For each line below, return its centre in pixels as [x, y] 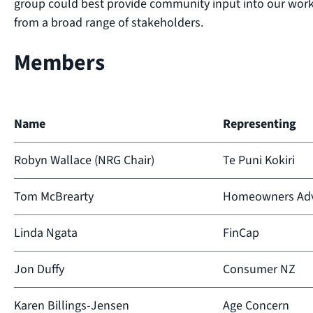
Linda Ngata [46, 233]
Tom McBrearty [54, 196]
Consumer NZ [259, 269]
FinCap [241, 233]
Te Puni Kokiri [259, 160]
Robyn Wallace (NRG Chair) [84, 160]
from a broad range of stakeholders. [109, 22]
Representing [260, 124]
